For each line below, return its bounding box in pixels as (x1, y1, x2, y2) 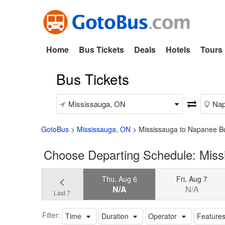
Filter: (42, 209, 60, 220)
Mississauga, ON (77, 124, 131, 134)
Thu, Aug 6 (101, 173, 137, 184)
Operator (148, 210, 177, 221)
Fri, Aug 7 (176, 173, 208, 184)
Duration (101, 210, 129, 221)
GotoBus (41, 124, 69, 134)
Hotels (166, 44, 190, 55)
